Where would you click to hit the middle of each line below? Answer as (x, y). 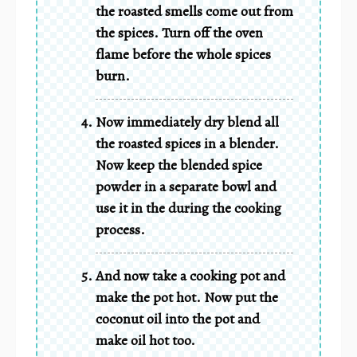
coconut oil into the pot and (178, 318)
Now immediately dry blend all (187, 122)
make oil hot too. (145, 340)
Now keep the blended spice (179, 165)
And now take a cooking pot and (190, 275)
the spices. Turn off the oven (179, 32)
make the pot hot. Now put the (187, 297)
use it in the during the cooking (188, 208)
